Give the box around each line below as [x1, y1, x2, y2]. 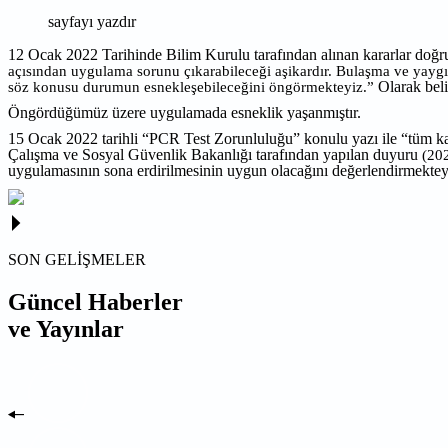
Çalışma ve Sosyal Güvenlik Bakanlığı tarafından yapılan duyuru [8, 146, 418, 164]
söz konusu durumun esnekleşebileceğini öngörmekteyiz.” [8, 78, 374, 95]
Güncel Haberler [8, 289, 183, 316]
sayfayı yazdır [48, 12, 136, 30]
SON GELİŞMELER [8, 251, 146, 269]
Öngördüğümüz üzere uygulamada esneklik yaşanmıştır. [8, 104, 361, 122]
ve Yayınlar [8, 316, 124, 343]
